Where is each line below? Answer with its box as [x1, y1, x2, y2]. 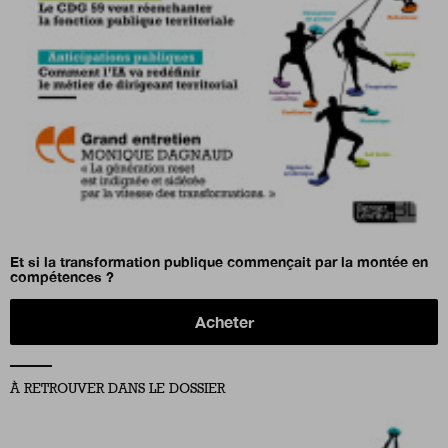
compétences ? [10, 268, 114, 286]
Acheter [194, 312, 254, 332]
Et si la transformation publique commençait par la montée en [10, 253, 428, 271]
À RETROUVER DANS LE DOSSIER [10, 380, 225, 398]
